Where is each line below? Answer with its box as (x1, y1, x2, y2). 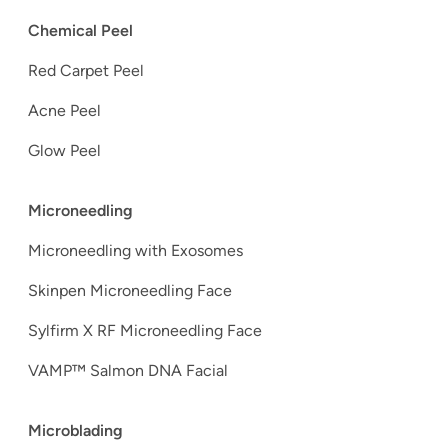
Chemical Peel (28, 21, 133, 41)
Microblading (28, 421, 123, 441)
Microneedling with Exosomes (28, 241, 243, 261)
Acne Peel (28, 101, 105, 121)
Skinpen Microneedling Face (28, 281, 232, 301)
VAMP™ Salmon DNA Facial (28, 361, 228, 381)
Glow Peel (28, 141, 105, 161)
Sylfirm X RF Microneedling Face (28, 321, 262, 341)
